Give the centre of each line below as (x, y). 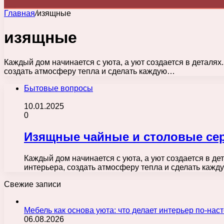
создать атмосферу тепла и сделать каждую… (89, 71)
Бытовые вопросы (58, 88)
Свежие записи (32, 184)
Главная (19, 13)
